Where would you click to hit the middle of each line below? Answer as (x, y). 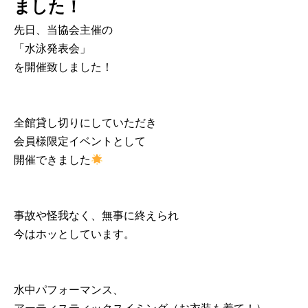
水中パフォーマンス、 (69, 290)
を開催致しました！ (63, 67)
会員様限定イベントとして (80, 141)
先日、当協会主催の (63, 30)
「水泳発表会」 (52, 48)
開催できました (52, 160)
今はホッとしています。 (74, 234)
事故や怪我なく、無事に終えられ (96, 216)
